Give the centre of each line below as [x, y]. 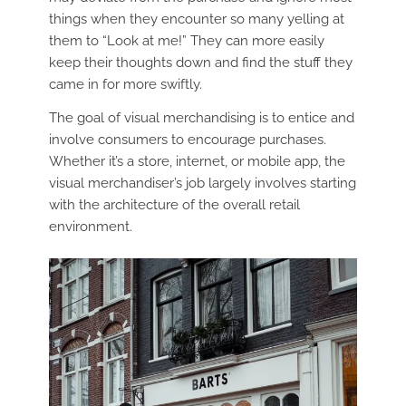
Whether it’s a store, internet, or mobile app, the [197, 161]
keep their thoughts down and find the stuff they [200, 63]
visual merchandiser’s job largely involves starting [202, 183]
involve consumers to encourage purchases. [187, 139]
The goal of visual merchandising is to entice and [201, 117]
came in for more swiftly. [125, 85]
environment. [90, 226]
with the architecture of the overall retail [174, 204]
